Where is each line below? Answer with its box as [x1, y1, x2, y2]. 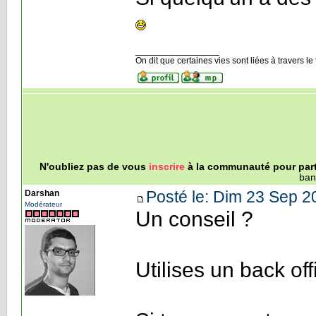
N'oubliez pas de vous [39, 161, 149, 172]
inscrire [148, 161, 185, 172]
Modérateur [24, 200, 62, 208]
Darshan [24, 188, 59, 198]
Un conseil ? [135, 207, 253, 231]
